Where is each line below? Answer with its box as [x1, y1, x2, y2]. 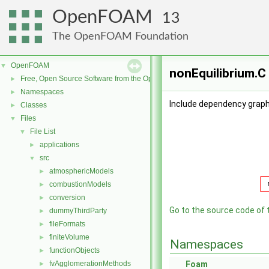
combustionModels [49, 180, 111, 189]
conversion [49, 193, 85, 202]
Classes [20, 101, 47, 109]
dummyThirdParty [49, 207, 107, 215]
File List [30, 127, 55, 136]
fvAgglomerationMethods [49, 259, 131, 268]
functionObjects [49, 246, 100, 255]
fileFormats [49, 220, 85, 228]
